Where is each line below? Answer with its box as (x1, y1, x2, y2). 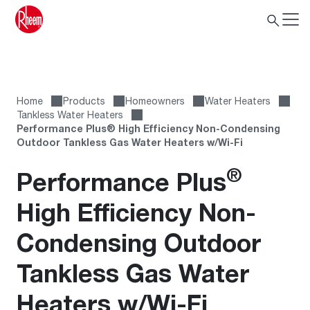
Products (63, 95, 105, 107)
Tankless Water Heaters (17, 109, 123, 120)
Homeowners (125, 95, 185, 107)
